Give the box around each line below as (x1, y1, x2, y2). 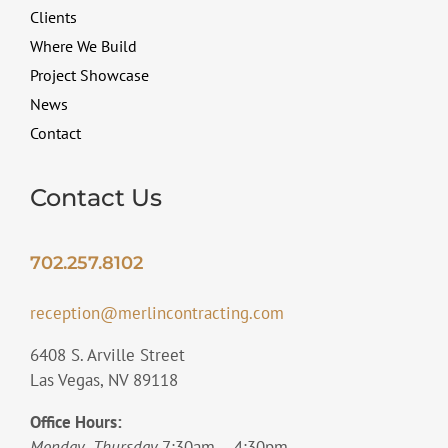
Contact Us (29, 182, 162, 212)
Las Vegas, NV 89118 (29, 368, 178, 391)
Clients (29, 6, 77, 27)
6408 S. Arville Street (29, 343, 185, 366)
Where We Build (29, 35, 137, 56)
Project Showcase (29, 64, 149, 85)
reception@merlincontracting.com (29, 301, 284, 324)
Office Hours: (29, 410, 122, 433)
